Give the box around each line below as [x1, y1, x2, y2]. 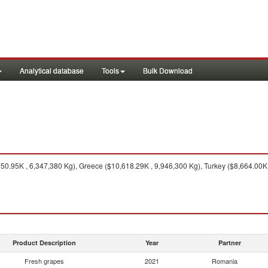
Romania [212, 256, 237, 266]
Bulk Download [143, 65, 193, 75]
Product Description [13, 238, 76, 247]
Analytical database [20, 65, 84, 75]
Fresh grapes [25, 256, 64, 266]
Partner [218, 238, 241, 247]
